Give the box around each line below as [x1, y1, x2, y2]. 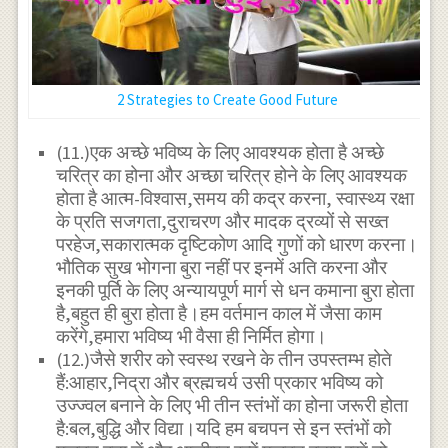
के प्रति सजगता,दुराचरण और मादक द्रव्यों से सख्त [56, 209, 390, 233]
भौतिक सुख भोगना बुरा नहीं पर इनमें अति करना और [56, 255, 388, 279]
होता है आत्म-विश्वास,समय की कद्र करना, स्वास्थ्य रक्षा [56, 186, 415, 210]
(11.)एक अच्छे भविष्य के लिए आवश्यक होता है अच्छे [56, 140, 385, 164]
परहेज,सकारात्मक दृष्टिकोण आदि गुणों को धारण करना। [56, 232, 419, 256]
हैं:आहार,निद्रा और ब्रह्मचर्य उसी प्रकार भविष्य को [56, 370, 384, 394]
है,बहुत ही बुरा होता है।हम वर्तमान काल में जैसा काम [56, 301, 383, 325]
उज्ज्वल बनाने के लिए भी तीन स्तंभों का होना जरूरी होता [56, 393, 409, 417]
